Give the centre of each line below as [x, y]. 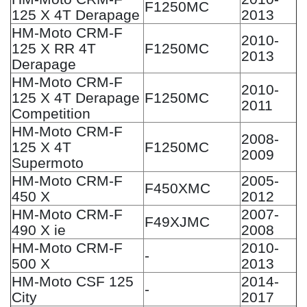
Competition [51, 113]
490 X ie [39, 230]
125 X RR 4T [54, 48]
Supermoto [48, 162]
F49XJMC [177, 221]
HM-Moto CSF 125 [73, 281]
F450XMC [177, 188]
